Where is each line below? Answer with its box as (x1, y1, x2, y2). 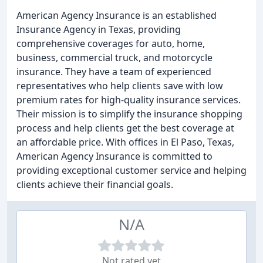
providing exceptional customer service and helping (16, 164, 247, 177)
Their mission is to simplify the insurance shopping (16, 107, 242, 120)
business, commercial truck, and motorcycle (16, 51, 213, 64)
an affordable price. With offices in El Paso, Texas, (16, 136, 234, 149)
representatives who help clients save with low (16, 79, 223, 92)
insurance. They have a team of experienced (16, 65, 211, 78)
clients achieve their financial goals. (16, 178, 173, 191)
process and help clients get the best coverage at (16, 122, 234, 134)
